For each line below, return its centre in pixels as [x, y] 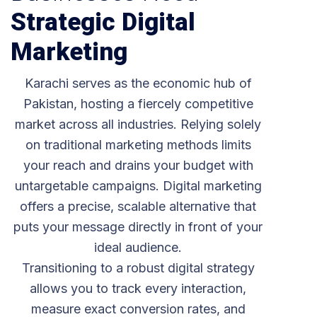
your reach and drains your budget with [138, 165]
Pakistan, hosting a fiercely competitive [138, 104]
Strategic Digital [103, 22]
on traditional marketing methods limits [138, 145]
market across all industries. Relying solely [138, 124]
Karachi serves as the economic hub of [138, 83]
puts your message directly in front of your [138, 227]
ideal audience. [138, 247]
